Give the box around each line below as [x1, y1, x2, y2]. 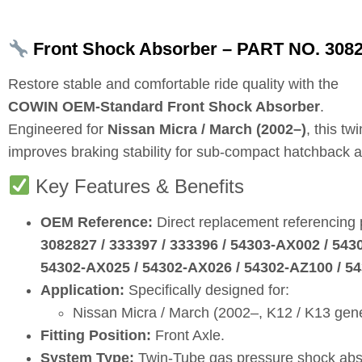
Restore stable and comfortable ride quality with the [8, 76, 339, 93]
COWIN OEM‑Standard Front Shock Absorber [8, 99, 320, 116]
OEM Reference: [40, 213, 153, 230]
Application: [40, 281, 124, 298]
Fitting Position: [40, 326, 151, 343]
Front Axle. [151, 326, 225, 343]
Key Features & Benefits [30, 175, 245, 197]
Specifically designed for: [124, 281, 289, 298]
